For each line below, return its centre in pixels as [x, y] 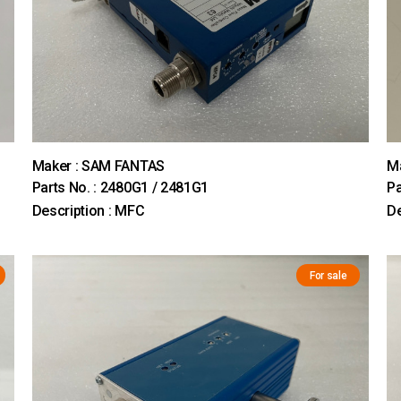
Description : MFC [88, 211]
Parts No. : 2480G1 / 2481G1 [120, 188]
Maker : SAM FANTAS [98, 166]
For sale [328, 276]
